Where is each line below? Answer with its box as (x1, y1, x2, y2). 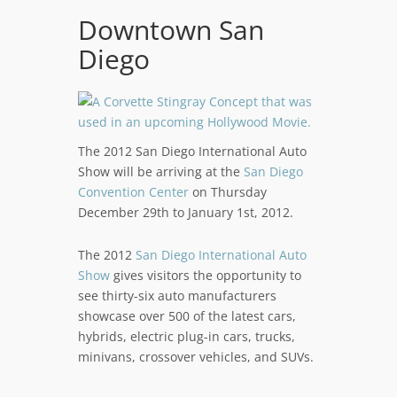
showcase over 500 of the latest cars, (77, 307, 296, 324)
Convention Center (77, 183, 189, 200)
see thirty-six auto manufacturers (77, 287, 276, 304)
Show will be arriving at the (77, 163, 244, 180)
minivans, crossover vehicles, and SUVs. (77, 348, 317, 365)
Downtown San (77, 12, 264, 48)
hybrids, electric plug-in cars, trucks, (77, 328, 295, 345)
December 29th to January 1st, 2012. (77, 204, 293, 221)
